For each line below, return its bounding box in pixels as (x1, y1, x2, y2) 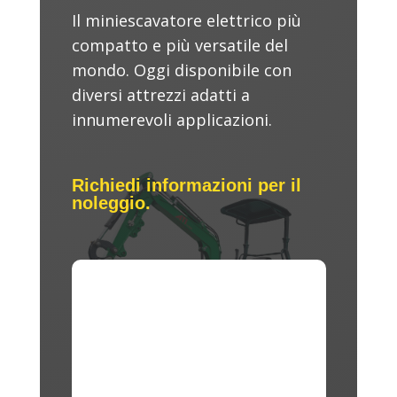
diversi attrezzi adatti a (71, 84, 250, 105)
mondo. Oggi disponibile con (71, 59, 292, 81)
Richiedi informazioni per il (71, 175, 301, 195)
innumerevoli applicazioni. (71, 109, 272, 130)
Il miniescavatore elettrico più (71, 10, 301, 31)
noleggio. (71, 193, 151, 213)
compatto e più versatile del (71, 35, 288, 56)
